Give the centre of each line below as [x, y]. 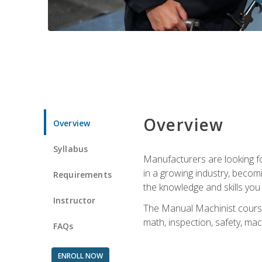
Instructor [75, 200]
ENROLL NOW [80, 256]
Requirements [82, 174]
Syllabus [71, 149]
